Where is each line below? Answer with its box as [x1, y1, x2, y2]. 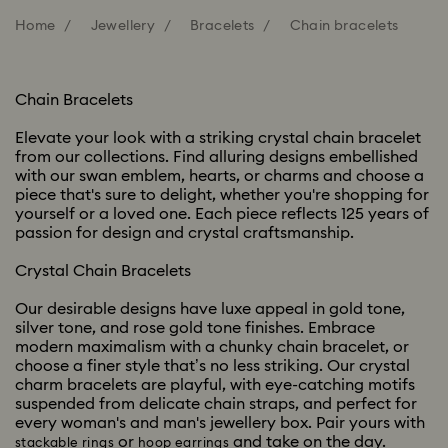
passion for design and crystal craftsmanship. [15, 225, 354, 241]
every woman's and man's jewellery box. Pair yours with [15, 415, 425, 431]
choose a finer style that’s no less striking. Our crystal [15, 358, 410, 374]
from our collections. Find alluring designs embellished [15, 149, 418, 165]
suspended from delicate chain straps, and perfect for [15, 396, 417, 412]
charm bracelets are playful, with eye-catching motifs [15, 377, 415, 393]
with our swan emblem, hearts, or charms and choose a [15, 168, 424, 184]
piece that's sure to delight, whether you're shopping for [15, 187, 429, 203]
